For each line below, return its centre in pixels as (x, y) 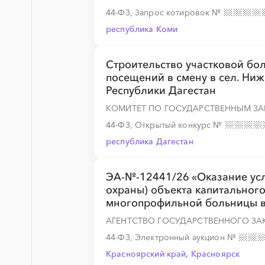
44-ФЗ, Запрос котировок (159, 12)
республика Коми (142, 29)
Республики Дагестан (161, 91)
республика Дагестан (150, 141)
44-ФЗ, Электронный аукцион (167, 237)
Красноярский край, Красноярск (173, 254)
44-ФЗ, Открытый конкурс (160, 125)
